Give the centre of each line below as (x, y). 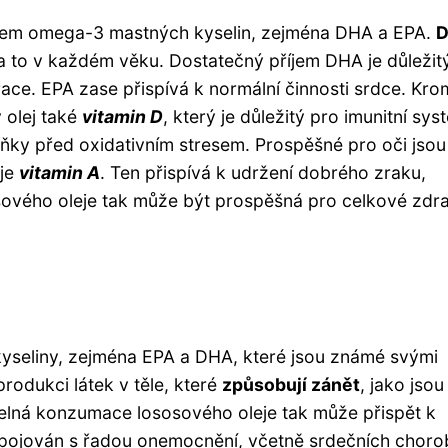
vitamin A (59, 172)
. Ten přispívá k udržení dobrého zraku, (263, 172)
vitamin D (122, 116)
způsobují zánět (291, 384)
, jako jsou (402, 384)
